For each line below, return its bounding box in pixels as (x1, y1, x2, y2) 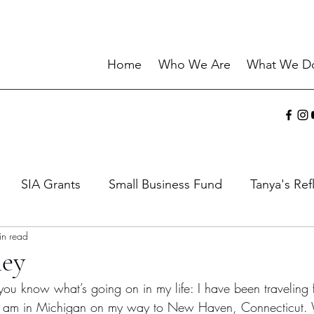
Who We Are (158, 57, 231, 72)
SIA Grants (21, 176, 81, 192)
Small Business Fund (109, 176, 222, 192)
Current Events (161, 232, 244, 248)
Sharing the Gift (45, 232, 132, 248)
